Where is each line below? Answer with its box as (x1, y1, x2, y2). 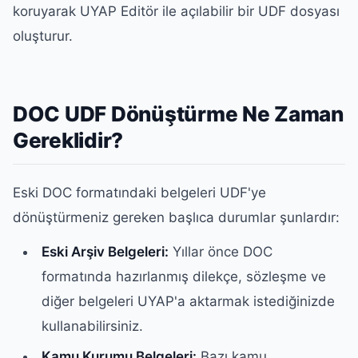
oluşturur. (13, 28, 73, 44)
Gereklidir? (13, 128, 124, 153)
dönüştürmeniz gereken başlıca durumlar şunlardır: (13, 209, 340, 225)
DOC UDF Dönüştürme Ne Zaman (13, 101, 344, 126)
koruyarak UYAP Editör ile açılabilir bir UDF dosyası (13, 3, 340, 19)
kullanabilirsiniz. (42, 318, 144, 335)
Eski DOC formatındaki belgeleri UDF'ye (13, 184, 266, 201)
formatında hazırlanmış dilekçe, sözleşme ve (42, 268, 327, 285)
